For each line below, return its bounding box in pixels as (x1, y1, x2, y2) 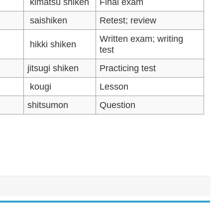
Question (100, 100, 136, 110)
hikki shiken (27, 39, 77, 49)
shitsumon (27, 100, 69, 110)
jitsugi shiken (27, 63, 79, 73)
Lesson (100, 81, 129, 92)
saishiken (27, 15, 68, 25)
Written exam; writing (100, 33, 184, 44)
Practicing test (100, 63, 156, 73)
